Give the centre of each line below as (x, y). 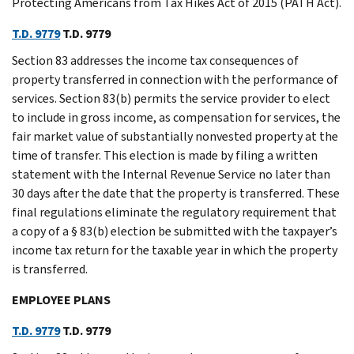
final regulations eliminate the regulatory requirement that (174, 212)
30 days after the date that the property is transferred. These (176, 193)
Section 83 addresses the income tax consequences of (155, 60)
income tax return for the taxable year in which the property (175, 250)
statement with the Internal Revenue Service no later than (171, 174)
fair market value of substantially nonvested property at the (175, 136)
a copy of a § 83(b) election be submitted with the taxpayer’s (175, 231)
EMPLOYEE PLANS (61, 299)
